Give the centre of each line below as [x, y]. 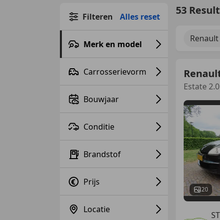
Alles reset [140, 16]
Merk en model [113, 44]
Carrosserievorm [115, 71]
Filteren [98, 16]
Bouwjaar [101, 99]
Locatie [97, 209]
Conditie [99, 126]
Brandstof [102, 154]
